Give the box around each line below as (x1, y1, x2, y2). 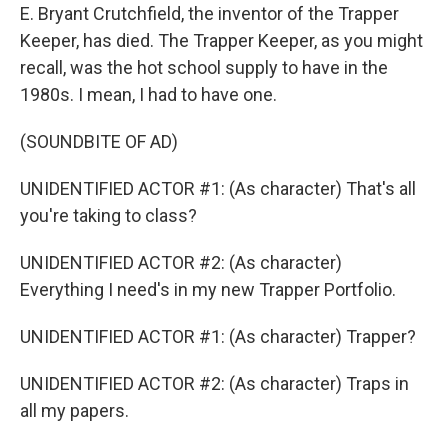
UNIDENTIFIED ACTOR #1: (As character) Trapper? (20, 326, 416, 347)
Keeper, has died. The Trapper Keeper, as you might (20, 30, 423, 51)
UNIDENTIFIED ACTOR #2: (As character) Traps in (20, 373, 409, 394)
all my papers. (20, 400, 129, 421)
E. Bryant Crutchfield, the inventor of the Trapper (20, 3, 399, 24)
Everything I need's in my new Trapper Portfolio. (20, 279, 396, 300)
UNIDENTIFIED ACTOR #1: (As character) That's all (20, 178, 416, 199)
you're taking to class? (20, 205, 197, 226)
